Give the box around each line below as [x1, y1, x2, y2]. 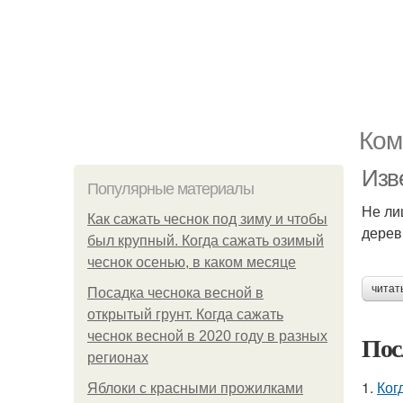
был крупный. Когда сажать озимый [87, 233, 324, 248]
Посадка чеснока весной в [87, 285, 264, 300]
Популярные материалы [87, 180, 254, 198]
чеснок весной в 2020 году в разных [87, 328, 327, 344]
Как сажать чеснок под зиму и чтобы [87, 211, 327, 227]
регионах [87, 350, 148, 365]
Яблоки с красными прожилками [87, 381, 303, 396]
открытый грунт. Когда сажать [87, 307, 283, 322]
